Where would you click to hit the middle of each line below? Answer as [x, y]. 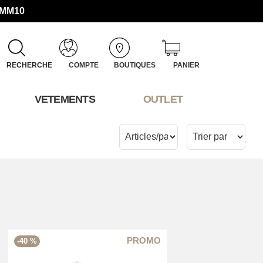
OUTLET [163, 100]
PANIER [186, 65]
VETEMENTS [65, 100]
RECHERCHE [29, 65]
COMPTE [83, 65]
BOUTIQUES [135, 65]
